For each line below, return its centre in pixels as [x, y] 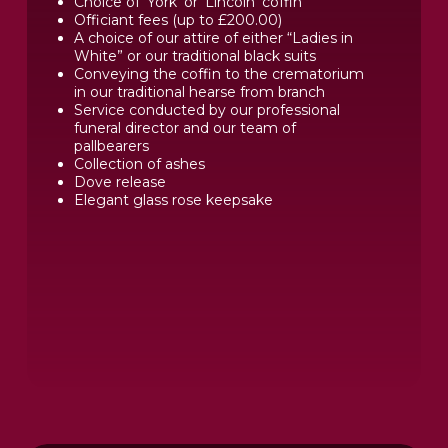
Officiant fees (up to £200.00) [178, 20]
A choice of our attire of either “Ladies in [213, 38]
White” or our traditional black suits [195, 56]
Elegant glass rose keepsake [173, 200]
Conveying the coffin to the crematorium [219, 74]
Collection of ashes [139, 164]
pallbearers [111, 146]
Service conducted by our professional [207, 110]
